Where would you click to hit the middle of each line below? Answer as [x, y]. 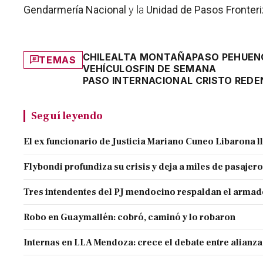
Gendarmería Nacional [75, 9]
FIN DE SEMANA [178, 68]
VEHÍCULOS [111, 68]
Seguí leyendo [67, 115]
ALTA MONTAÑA [151, 57]
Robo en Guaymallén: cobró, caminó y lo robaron [130, 217]
